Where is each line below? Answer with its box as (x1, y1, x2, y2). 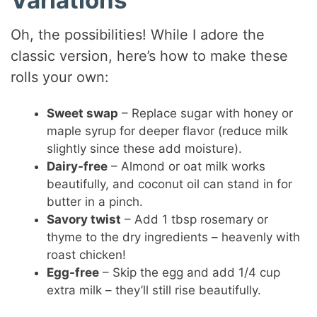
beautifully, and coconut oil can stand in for (47, 177, 293, 192)
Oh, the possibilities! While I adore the (11, 26, 265, 44)
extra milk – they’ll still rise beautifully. (47, 283, 262, 298)
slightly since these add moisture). (47, 142, 243, 156)
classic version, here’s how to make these (11, 47, 289, 65)
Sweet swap (47, 106, 119, 121)
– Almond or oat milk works (108, 159, 266, 174)
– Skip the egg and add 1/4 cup (99, 265, 281, 280)
